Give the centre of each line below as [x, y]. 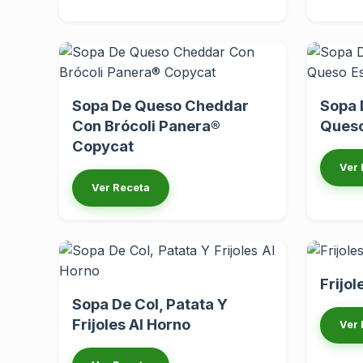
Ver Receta [121, 187]
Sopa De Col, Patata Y [150, 303]
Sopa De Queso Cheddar [160, 105]
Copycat [103, 145]
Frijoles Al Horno [131, 324]
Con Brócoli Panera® [146, 125]
